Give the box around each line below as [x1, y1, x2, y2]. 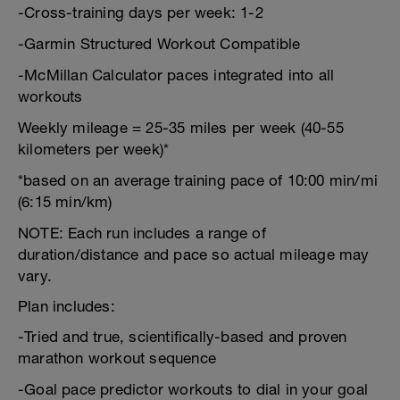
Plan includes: [18, 297, 115, 315]
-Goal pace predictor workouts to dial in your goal [18, 380, 369, 398]
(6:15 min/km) [18, 193, 112, 211]
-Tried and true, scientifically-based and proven [18, 328, 347, 346]
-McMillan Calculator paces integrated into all [18, 66, 335, 84]
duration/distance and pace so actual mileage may [18, 246, 370, 263]
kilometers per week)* [18, 140, 170, 158]
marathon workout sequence [18, 349, 216, 367]
